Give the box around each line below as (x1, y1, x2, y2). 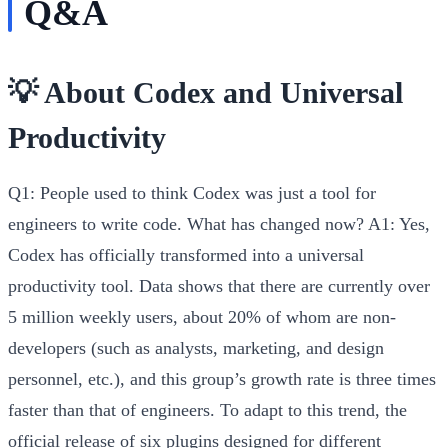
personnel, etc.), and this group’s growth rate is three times (8, 368, 436, 389)
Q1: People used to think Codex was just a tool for (8, 182, 376, 203)
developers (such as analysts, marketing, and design (8, 337, 384, 358)
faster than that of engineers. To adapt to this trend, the (8, 399, 407, 420)
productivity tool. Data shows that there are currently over (8, 275, 430, 296)
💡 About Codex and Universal (8, 75, 403, 109)
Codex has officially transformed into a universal (8, 244, 364, 265)
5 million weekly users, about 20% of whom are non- (8, 306, 396, 327)
